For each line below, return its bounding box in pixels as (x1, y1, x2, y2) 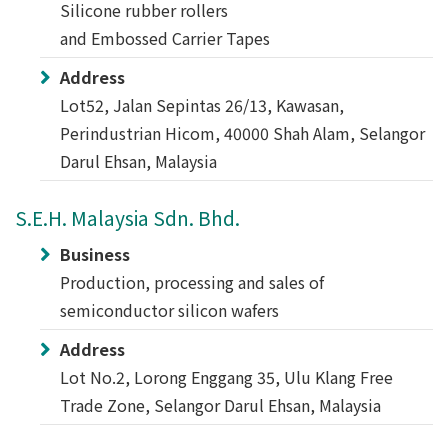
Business (60, 242, 130, 266)
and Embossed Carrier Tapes (60, 26, 270, 50)
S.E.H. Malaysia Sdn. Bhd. (15, 204, 240, 232)
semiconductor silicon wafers (60, 298, 279, 322)
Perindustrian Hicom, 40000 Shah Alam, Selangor (60, 121, 425, 145)
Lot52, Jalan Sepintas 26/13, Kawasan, (60, 93, 344, 117)
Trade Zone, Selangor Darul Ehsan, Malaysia (60, 393, 381, 417)
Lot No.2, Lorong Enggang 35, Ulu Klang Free (60, 365, 393, 389)
